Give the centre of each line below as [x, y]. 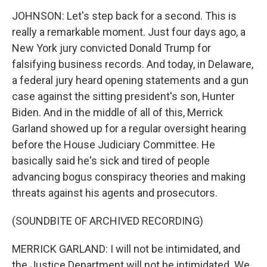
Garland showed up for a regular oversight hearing [129, 128]
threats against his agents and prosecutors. [115, 193]
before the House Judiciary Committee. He [114, 145]
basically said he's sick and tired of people [111, 161]
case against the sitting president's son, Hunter [123, 96]
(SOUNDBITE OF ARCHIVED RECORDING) [108, 221]
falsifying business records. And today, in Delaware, [133, 64]
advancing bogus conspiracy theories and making [129, 177]
